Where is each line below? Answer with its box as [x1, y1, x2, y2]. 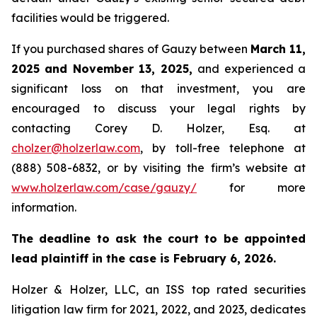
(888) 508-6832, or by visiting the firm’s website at [11, 161, 306, 175]
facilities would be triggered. [11, 11, 169, 25]
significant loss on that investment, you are [11, 81, 306, 96]
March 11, [250, 42, 306, 56]
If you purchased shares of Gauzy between [11, 42, 250, 56]
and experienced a [197, 62, 306, 76]
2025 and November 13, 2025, [11, 62, 198, 76]
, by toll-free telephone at [140, 141, 306, 155]
